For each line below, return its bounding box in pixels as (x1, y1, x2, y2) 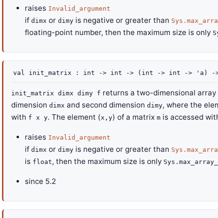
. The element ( (48, 112, 101, 122)
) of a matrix (112, 112, 157, 122)
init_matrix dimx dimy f (11, 90, 101, 97)
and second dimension (65, 100, 147, 109)
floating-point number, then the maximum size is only (25, 28, 213, 37)
